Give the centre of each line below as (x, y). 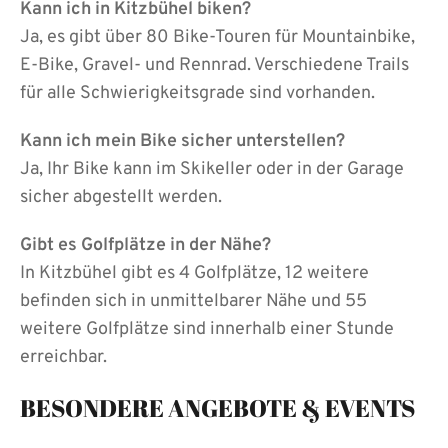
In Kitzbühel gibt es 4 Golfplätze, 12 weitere (194, 273)
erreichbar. (63, 357)
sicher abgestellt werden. (121, 197)
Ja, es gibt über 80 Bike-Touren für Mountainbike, (217, 37)
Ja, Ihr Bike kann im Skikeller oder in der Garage (212, 169)
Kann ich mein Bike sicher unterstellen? (182, 141)
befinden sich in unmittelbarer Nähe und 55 (193, 301)
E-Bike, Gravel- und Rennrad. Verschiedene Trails (214, 65)
